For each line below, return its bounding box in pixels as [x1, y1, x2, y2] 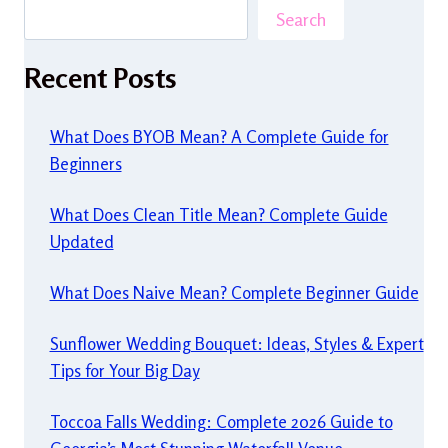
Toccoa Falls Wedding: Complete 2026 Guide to [49, 410, 393, 432]
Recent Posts [24, 60, 177, 95]
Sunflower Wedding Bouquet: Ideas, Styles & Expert [49, 332, 424, 354]
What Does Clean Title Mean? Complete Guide [49, 203, 388, 225]
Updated [49, 230, 114, 252]
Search [276, 7, 326, 30]
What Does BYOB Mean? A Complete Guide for [49, 125, 389, 147]
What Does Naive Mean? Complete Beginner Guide [49, 281, 419, 303]
